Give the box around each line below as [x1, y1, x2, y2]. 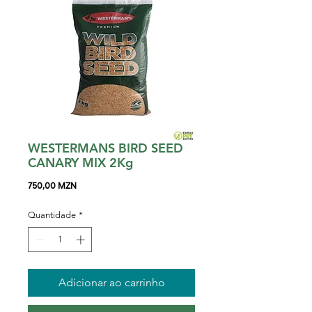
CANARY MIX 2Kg [28, 155, 133, 171]
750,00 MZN [28, 182, 77, 191]
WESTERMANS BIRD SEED [28, 140, 183, 156]
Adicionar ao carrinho [58, 275, 165, 289]
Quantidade [28, 210, 76, 220]
